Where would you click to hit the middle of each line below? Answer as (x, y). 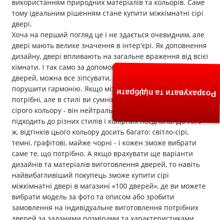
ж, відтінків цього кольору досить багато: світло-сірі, (100, 132)
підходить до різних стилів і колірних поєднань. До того (107, 121)
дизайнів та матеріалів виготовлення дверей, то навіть (106, 165)
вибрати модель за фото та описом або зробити (93, 197)
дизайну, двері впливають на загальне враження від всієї (110, 56)
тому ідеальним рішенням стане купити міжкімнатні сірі (108, 13)
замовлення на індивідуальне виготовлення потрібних (105, 208)
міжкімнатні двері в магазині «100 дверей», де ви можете (109, 186)
